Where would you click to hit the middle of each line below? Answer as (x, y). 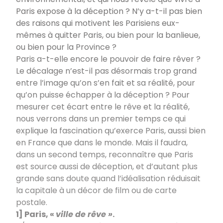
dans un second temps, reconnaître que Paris (105, 154)
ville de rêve (81, 214)
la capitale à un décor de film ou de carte (96, 190)
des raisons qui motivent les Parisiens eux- (98, 23)
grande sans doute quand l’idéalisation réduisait (108, 178)
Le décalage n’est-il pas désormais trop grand (106, 71)
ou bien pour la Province (63, 47)
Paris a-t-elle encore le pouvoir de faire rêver (105, 59)
